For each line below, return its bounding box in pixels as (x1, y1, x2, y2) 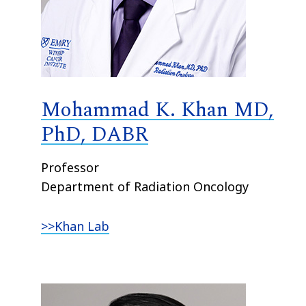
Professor (41, 158, 100, 176)
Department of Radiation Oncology (41, 178, 249, 195)
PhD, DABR (41, 118, 149, 150)
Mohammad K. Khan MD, (41, 94, 275, 126)
